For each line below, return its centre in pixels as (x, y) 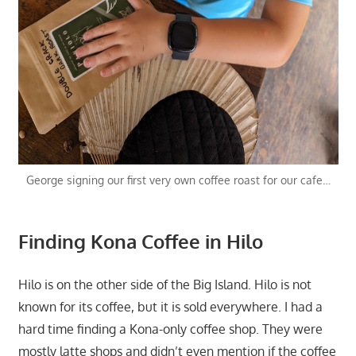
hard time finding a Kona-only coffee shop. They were (170, 329)
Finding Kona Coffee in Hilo (140, 241)
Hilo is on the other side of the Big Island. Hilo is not (164, 284)
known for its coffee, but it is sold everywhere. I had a (170, 306)
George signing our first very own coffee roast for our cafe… (178, 180)
